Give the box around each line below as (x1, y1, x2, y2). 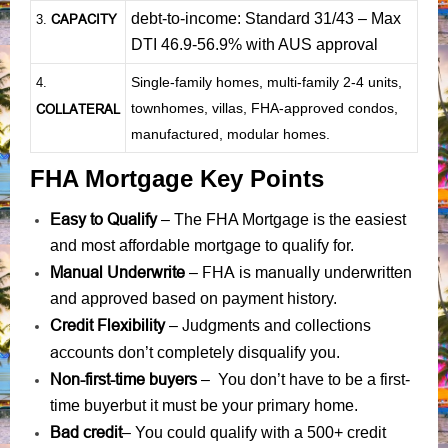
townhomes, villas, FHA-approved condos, (131, 99, 398, 116)
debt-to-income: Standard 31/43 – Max (131, 9, 401, 27)
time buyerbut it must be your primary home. (50, 396, 358, 414)
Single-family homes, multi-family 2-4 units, (131, 73, 402, 90)
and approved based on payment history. (50, 289, 337, 307)
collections (295, 315, 371, 334)
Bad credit (50, 422, 122, 441)
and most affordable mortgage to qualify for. (50, 236, 354, 254)
